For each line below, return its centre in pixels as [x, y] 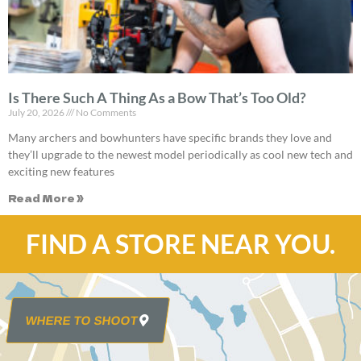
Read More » [46, 198]
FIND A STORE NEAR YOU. [180, 244]
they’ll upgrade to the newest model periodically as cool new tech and [180, 155]
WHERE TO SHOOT [82, 321]
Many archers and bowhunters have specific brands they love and [170, 138]
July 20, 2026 [37, 113]
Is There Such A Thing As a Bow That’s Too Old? [157, 98]
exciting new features [61, 172]
